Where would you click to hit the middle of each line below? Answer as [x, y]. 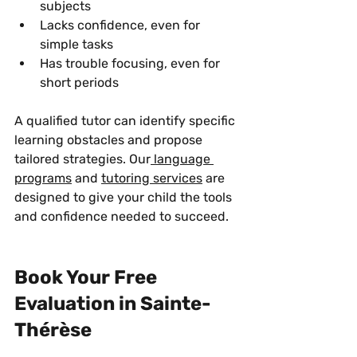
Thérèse [53, 330]
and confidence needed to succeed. [122, 216]
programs [43, 178]
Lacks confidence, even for [122, 25]
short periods [79, 82]
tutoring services [152, 178]
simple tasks [76, 44]
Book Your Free [88, 277]
